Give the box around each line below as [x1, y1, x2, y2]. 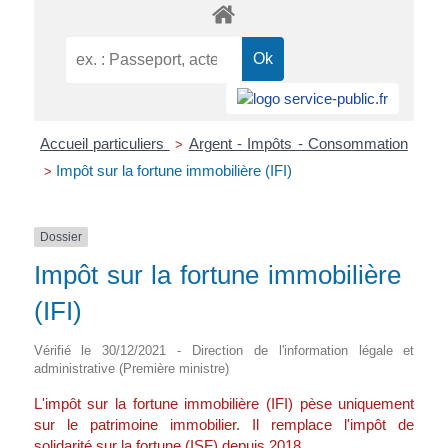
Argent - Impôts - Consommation [188, 134, 408, 152]
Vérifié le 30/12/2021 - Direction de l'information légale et [33, 343, 415, 359]
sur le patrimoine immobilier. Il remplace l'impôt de [33, 416, 415, 434]
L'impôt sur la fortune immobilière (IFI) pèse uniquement [33, 395, 415, 413]
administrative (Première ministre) [33, 361, 229, 377]
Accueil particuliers [40, 134, 170, 152]
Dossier [39, 229, 82, 244]
